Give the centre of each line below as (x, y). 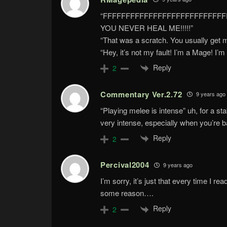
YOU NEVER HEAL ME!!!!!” (147, 27)
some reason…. (127, 193)
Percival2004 (125, 165)
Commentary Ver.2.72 (141, 94)
